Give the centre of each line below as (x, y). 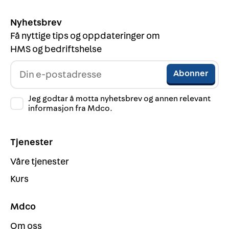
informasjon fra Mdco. (71, 108)
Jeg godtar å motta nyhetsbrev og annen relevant (120, 98)
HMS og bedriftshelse (56, 49)
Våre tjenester (40, 162)
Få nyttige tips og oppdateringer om (85, 36)
